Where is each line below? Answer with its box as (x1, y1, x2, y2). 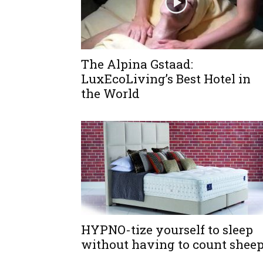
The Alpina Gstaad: (81, 56, 193, 72)
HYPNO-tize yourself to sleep (81, 221, 253, 238)
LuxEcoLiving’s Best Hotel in (81, 70, 251, 87)
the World (81, 85, 140, 102)
